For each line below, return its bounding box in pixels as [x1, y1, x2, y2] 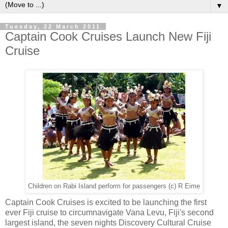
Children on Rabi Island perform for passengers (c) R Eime [28, 183, 200, 190]
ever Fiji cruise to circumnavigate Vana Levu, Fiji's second [5, 208, 214, 217]
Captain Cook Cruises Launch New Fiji [5, 29, 211, 43]
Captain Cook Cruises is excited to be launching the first [5, 198, 207, 207]
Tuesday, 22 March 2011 [5, 23, 101, 30]
